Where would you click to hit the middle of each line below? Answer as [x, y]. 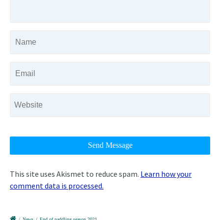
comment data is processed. [57, 186]
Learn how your [166, 174]
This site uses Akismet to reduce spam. [75, 174]
